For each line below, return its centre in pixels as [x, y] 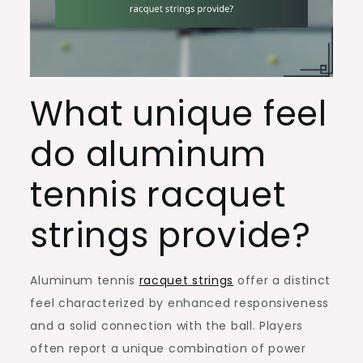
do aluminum [149, 154]
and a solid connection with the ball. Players [167, 325]
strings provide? [171, 235]
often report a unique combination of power [168, 348]
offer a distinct [282, 280]
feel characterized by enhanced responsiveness [179, 303]
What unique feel [179, 113]
